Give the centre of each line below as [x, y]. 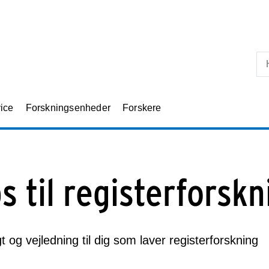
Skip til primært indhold [134, 12]
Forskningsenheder [68, 108]
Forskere [142, 108]
